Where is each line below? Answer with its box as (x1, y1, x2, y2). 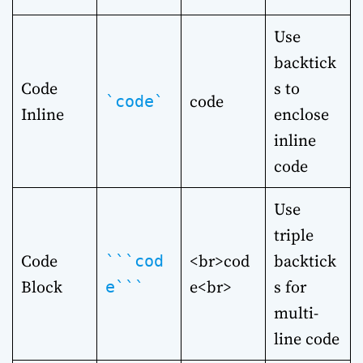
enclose (274, 103, 329, 126)
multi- (274, 301, 318, 325)
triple (274, 224, 314, 247)
